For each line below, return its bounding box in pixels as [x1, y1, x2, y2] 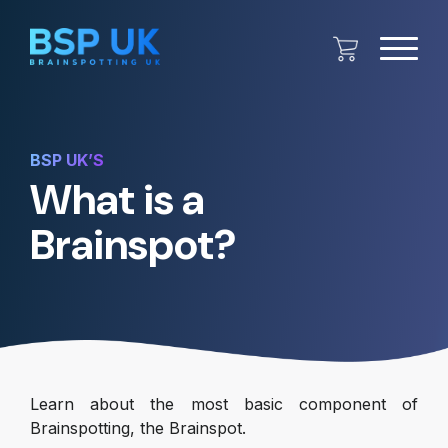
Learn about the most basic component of [30, 394, 418, 414]
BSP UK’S [30, 150, 104, 170]
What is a [30, 172, 204, 227]
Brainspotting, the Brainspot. [30, 418, 246, 438]
